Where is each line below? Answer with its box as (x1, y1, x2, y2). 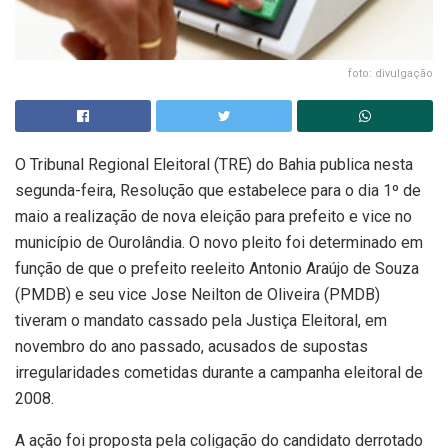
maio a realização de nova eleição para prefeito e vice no (15, 207, 412, 227)
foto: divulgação (348, 67, 433, 81)
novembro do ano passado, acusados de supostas (15, 337, 368, 357)
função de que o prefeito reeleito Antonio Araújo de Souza (15, 259, 419, 279)
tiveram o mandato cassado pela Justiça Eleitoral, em (15, 311, 387, 331)
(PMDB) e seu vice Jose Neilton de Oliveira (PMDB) (15, 285, 380, 305)
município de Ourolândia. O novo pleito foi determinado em (15, 233, 423, 253)
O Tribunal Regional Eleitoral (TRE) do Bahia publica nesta (15, 155, 413, 175)
